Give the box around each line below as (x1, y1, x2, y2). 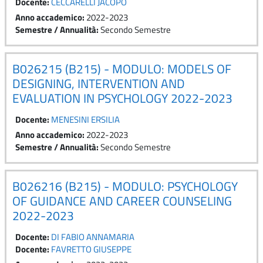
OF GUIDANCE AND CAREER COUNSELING (12, 191, 232, 210)
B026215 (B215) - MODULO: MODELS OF (12, 59, 231, 78)
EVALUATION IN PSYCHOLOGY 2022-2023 (12, 88, 232, 107)
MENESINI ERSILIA (51, 112, 120, 126)
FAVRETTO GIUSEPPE (51, 242, 131, 256)
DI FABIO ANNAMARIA (51, 230, 134, 244)
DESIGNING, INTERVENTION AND (12, 73, 185, 93)
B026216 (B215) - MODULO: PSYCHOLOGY (12, 176, 238, 195)
